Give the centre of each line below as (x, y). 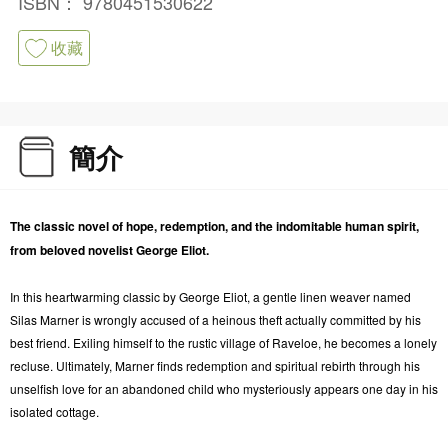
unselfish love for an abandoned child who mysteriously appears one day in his (223, 388)
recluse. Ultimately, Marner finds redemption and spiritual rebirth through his (214, 365)
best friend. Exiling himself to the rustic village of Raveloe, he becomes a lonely (223, 342)
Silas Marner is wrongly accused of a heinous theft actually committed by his (215, 319)
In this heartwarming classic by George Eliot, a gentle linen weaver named (210, 296)
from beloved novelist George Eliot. (109, 250)
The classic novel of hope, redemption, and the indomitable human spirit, (214, 226)
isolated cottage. (54, 411)
